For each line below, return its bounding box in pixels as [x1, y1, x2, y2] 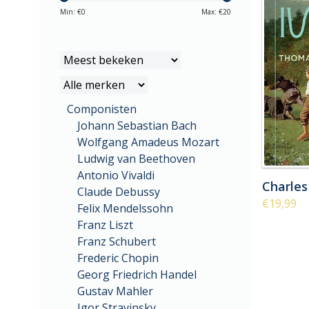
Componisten [67, 101, 137, 117]
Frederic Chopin [77, 250, 159, 266]
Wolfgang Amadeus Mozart [77, 134, 219, 150]
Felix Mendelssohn [77, 201, 173, 216]
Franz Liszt [77, 217, 133, 232]
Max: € [201, 7, 223, 17]
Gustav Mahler [77, 283, 153, 299]
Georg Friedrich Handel [77, 267, 197, 282]
